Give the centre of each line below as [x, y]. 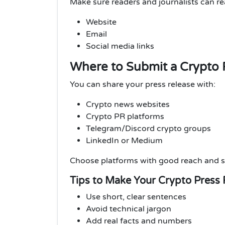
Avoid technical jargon [129, 209]
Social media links [120, 46]
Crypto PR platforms [125, 117]
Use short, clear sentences [136, 197]
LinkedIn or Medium [124, 141]
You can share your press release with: [143, 85]
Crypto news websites [128, 105]
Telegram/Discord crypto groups [148, 129]
